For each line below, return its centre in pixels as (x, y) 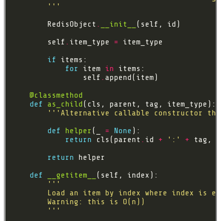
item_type (92, 42)
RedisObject (54, 24)
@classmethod (56, 95)
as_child (65, 104)
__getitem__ (72, 175)
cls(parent (116, 140)
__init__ (118, 24)
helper (78, 131)
